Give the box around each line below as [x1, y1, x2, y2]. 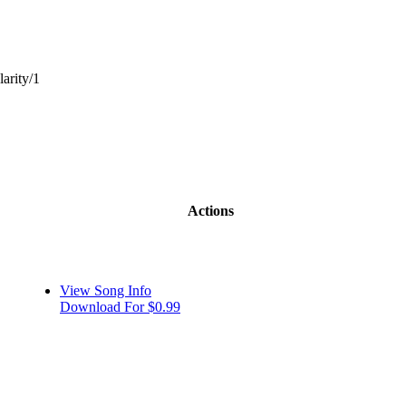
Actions [188, 202, 234, 218]
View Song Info [60, 282, 151, 298]
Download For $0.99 [60, 298, 180, 314]
